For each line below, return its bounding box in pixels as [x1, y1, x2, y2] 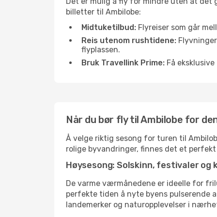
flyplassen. [81, 45, 120, 54]
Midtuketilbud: [81, 23, 136, 32]
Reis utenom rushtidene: [81, 36, 176, 45]
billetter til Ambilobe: [66, 7, 141, 16]
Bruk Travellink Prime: [81, 58, 165, 67]
